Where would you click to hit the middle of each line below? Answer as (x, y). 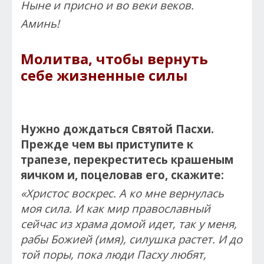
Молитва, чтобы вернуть (114, 58)
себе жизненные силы (104, 75)
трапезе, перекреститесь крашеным (127, 159)
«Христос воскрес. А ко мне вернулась (122, 193)
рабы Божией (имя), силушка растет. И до (131, 239)
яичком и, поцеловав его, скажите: (122, 174)
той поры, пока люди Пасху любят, (113, 254)
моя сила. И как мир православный (115, 208)
